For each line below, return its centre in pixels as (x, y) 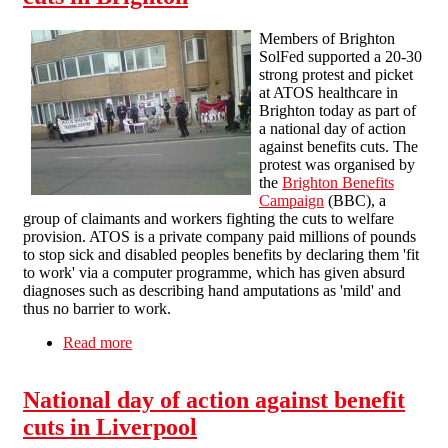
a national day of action (332, 128)
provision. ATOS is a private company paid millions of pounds (219, 236)
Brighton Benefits (338, 182)
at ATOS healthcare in (328, 92)
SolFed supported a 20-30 (340, 56)
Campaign (291, 200)
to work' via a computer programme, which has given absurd (214, 272)
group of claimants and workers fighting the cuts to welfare (208, 218)
